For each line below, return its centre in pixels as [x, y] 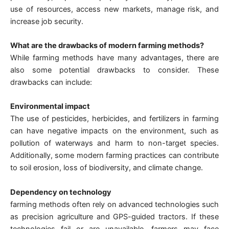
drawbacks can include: [51, 82]
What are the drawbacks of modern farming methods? [107, 45]
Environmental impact [50, 107]
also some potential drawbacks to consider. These [114, 70]
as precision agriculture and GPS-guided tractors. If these [114, 216]
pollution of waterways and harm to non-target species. [114, 143]
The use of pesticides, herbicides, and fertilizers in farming [114, 119]
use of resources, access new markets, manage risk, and [114, 9]
